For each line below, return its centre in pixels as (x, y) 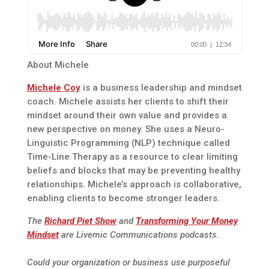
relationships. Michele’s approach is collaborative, (134, 185)
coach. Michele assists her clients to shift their (128, 102)
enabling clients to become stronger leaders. (123, 198)
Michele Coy (53, 88)
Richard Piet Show (80, 221)
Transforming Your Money (186, 221)
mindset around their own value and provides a (127, 116)
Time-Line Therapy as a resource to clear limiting (132, 157)
